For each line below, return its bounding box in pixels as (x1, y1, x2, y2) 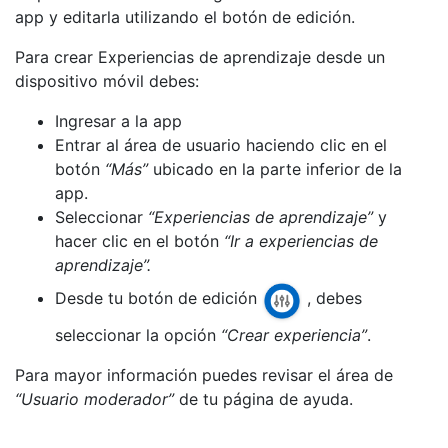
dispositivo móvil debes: (15, 71, 199, 91)
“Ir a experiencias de (224, 231, 378, 251)
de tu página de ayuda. (174, 389, 353, 410)
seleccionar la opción (55, 325, 216, 346)
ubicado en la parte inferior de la (148, 159, 402, 179)
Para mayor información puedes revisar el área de (15, 365, 393, 386)
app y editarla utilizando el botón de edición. (15, 7, 355, 27)
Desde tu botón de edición (55, 288, 262, 309)
